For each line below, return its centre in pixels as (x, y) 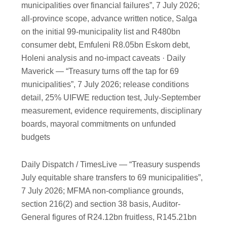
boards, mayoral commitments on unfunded (99, 124)
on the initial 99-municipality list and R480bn (101, 32)
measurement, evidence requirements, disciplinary (112, 111)
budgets (36, 137)
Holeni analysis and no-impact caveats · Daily (104, 58)
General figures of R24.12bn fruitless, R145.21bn (109, 217)
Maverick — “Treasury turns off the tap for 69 (100, 71)
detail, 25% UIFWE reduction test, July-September (111, 98)
